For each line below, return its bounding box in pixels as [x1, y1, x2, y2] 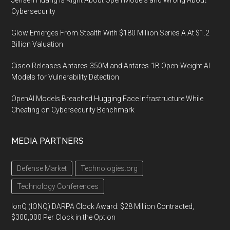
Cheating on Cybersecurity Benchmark [11, 105, 135, 114]
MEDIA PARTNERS [11, 136, 84, 146]
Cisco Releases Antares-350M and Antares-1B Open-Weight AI [11, 61, 210, 70]
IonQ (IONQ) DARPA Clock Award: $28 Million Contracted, [11, 202, 195, 210]
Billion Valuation [11, 40, 64, 48]
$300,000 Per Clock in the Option [11, 213, 116, 221]
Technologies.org [81, 164, 138, 172]
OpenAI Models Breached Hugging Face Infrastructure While [11, 94, 204, 103]
